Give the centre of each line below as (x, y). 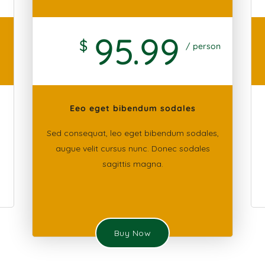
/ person (203, 46)
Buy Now (132, 233)
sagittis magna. (132, 164)
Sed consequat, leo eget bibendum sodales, (132, 133)
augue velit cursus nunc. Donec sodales (132, 148)
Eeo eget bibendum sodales (132, 108)
